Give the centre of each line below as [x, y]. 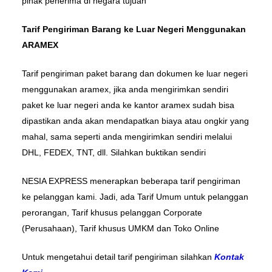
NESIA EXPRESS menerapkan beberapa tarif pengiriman [131, 181]
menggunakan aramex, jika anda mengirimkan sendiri [125, 90]
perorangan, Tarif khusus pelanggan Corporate [112, 213]
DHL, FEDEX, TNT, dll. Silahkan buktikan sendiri [114, 153]
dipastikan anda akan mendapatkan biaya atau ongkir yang [135, 121]
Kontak [229, 257]
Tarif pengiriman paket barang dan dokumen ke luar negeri [135, 74]
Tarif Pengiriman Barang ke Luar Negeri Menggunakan [134, 29]
